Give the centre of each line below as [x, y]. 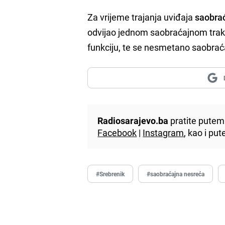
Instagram [163, 132]
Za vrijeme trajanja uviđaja [140, 17]
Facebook [117, 132]
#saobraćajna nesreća [176, 174]
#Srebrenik [110, 174]
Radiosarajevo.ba [133, 120]
